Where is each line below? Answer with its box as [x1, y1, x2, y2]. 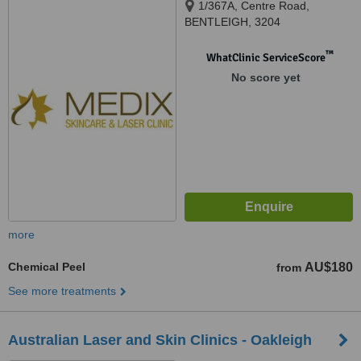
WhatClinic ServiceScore [205, 51, 326, 64]
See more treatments [8, 284, 116, 297]
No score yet [230, 71, 301, 84]
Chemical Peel [8, 260, 85, 273]
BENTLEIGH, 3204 [185, 15, 280, 28]
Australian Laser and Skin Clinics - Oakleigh [8, 332, 312, 348]
